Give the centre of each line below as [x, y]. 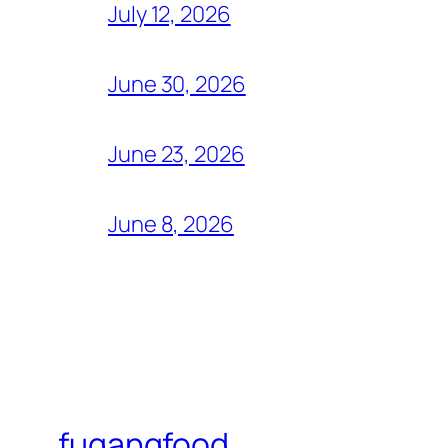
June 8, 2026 [171, 224]
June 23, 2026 [176, 154]
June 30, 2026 [177, 84]
